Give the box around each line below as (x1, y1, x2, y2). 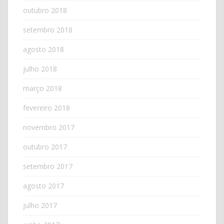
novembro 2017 (23, 122, 74, 132)
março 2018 (23, 83, 62, 93)
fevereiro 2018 (23, 102, 70, 112)
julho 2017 (23, 200, 57, 210)
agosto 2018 (23, 44, 64, 54)
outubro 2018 (23, 5, 67, 15)
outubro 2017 (23, 141, 67, 151)
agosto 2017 (23, 180, 64, 190)
